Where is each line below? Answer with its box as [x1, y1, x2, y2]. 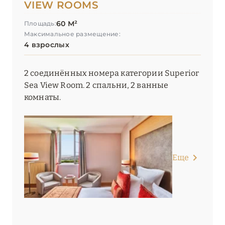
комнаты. [24, 92, 61, 102]
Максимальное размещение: [24, 30, 121, 38]
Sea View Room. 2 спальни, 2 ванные [24, 80, 169, 90]
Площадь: [24, 20, 56, 28]
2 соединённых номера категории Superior [24, 68, 199, 78]
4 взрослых [24, 40, 69, 50]
